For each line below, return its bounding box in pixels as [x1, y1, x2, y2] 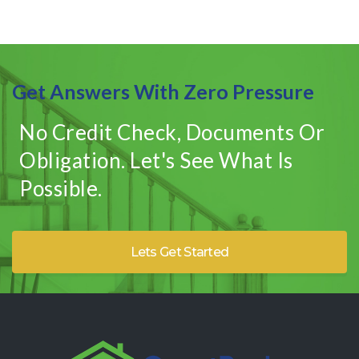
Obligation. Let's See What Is [19, 147, 293, 173]
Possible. [19, 175, 103, 201]
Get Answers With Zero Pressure [12, 79, 314, 103]
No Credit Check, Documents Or [19, 119, 325, 145]
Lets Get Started [130, 244, 229, 260]
